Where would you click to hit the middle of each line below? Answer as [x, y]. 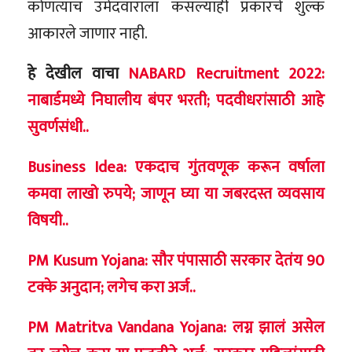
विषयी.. [48, 220]
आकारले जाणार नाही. [88, 33]
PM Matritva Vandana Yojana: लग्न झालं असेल [176, 327]
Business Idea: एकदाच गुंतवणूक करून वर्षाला [176, 167]
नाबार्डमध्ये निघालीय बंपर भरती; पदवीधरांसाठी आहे [176, 100]
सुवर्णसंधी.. [58, 127]
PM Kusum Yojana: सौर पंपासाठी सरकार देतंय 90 [176, 260]
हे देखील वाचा [78, 73]
